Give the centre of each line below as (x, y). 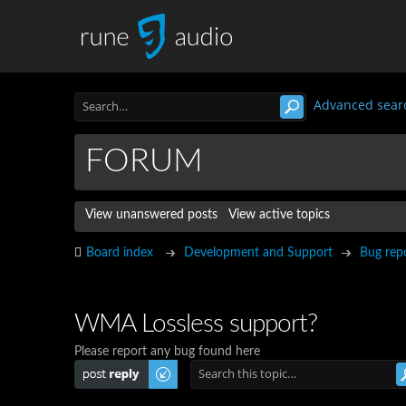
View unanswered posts (151, 215)
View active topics (279, 215)
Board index (120, 253)
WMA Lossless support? (196, 324)
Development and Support (258, 253)
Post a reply (107, 367)
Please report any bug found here (167, 351)
